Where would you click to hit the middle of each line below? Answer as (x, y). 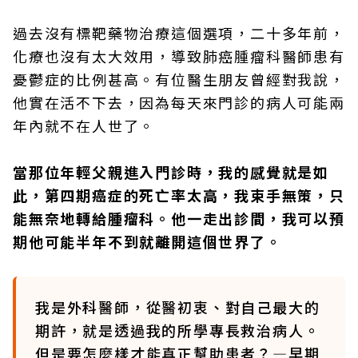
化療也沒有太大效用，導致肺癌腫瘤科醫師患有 (179, 56)
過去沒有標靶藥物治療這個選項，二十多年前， (179, 33)
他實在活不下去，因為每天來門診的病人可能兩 (179, 103)
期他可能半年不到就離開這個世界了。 (147, 242)
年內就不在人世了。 (84, 126)
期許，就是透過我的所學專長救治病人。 (178, 330)
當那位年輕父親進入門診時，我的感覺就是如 (171, 172)
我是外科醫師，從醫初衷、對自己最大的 (178, 307)
